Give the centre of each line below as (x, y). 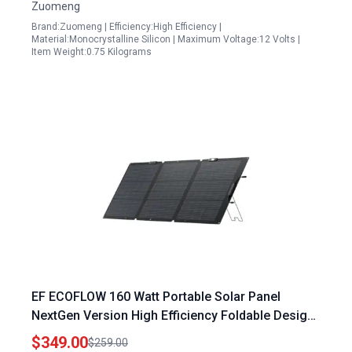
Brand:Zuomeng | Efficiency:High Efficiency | (126, 27)
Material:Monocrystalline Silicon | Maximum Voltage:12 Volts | (166, 39)
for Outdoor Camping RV (103, 334)
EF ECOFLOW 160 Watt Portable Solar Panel (156, 297)
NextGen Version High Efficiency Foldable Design (173, 315)
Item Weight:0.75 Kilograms (92, 52)
